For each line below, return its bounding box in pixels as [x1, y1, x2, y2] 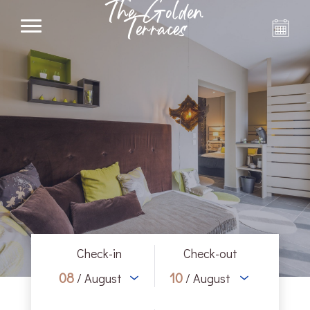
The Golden [104, 9, 206, 26]
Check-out [183, 245, 237, 262]
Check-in [77, 245, 122, 262]
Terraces [123, 26, 187, 42]
